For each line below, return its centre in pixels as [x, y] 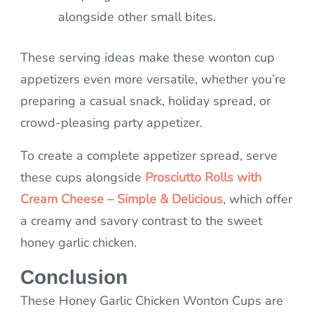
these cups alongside [83, 178]
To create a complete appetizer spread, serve [149, 156]
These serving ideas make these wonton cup [148, 58]
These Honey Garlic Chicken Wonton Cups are [152, 301]
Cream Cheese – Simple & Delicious [122, 199]
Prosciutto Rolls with [203, 178]
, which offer [258, 199]
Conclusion [74, 278]
